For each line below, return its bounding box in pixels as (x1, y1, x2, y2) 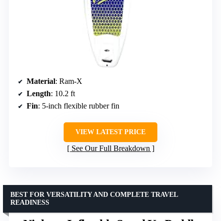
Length (27, 89, 51, 98)
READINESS (10, 198, 49, 206)
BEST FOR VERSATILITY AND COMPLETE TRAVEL (10, 190, 178, 198)
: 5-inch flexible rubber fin (38, 101, 119, 110)
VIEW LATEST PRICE (75, 128, 146, 136)
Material (27, 76, 55, 85)
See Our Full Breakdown (71, 144, 150, 152)
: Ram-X (55, 76, 82, 85)
